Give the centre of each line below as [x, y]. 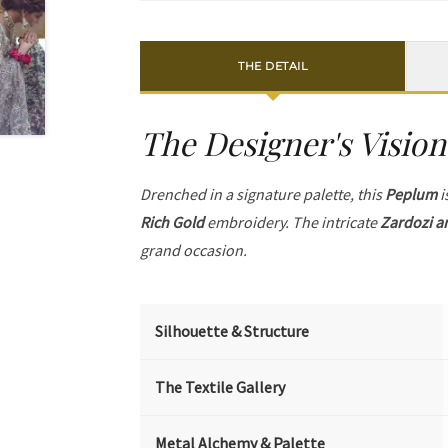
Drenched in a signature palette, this [263, 193]
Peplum [411, 193]
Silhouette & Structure [232, 330]
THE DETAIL [273, 66]
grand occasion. [194, 249]
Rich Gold [172, 221]
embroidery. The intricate [292, 221]
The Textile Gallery [220, 386]
